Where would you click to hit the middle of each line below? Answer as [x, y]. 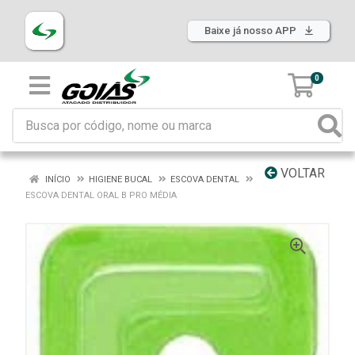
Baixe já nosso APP [252, 31]
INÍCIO [57, 179]
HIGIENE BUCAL [120, 179]
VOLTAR [301, 173]
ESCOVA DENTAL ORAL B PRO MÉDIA [101, 195]
